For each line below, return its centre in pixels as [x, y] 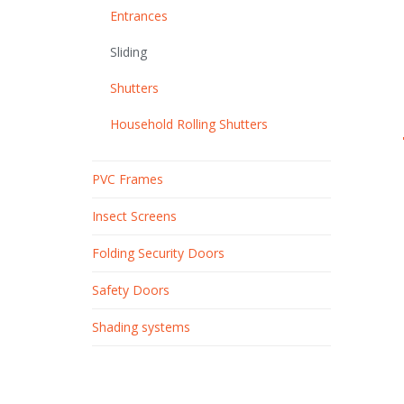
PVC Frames [128, 179]
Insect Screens [134, 216]
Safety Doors [131, 290]
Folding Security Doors [158, 253]
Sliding [129, 52]
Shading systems [141, 327]
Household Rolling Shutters [189, 124]
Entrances [139, 16]
